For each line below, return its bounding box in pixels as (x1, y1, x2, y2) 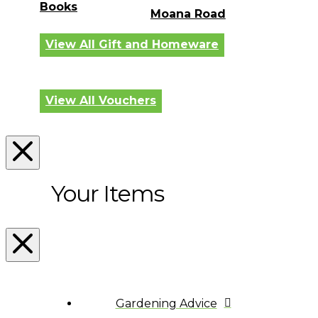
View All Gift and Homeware (45, 38, 219, 52)
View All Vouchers (45, 94, 156, 108)
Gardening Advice (115, 296, 217, 310)
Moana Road (150, 6, 226, 21)
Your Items (51, 179, 164, 207)
